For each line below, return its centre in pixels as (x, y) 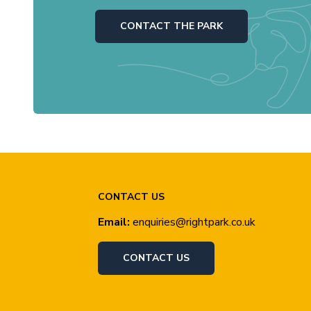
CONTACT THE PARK (171, 26)
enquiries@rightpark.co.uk (194, 222)
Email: (114, 222)
